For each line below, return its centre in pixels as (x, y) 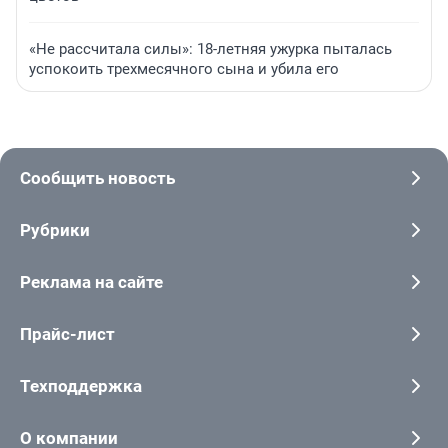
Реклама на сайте (91, 282)
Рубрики (55, 230)
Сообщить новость (97, 178)
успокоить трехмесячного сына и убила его (184, 69)
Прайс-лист (67, 334)
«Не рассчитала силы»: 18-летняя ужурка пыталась (210, 49)
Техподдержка (81, 386)
